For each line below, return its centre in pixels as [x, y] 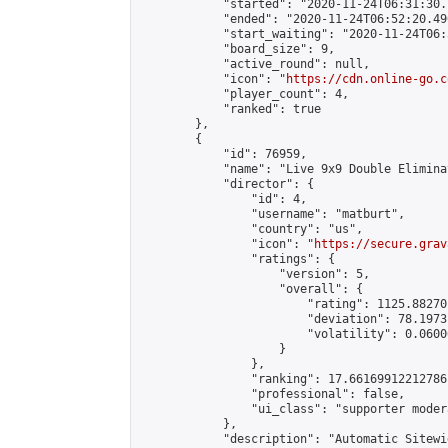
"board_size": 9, [237, 49]
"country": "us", [251, 229]
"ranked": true [230, 109]
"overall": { [251, 289]
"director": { [226, 184]
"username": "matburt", [272, 214]
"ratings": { [237, 259]
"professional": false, [272, 394]
